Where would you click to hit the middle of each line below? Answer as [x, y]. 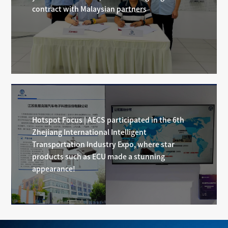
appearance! [53, 169]
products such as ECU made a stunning [98, 156]
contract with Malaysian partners [89, 9]
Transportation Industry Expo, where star [103, 144]
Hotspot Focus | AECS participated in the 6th [108, 120]
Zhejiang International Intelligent [89, 132]
